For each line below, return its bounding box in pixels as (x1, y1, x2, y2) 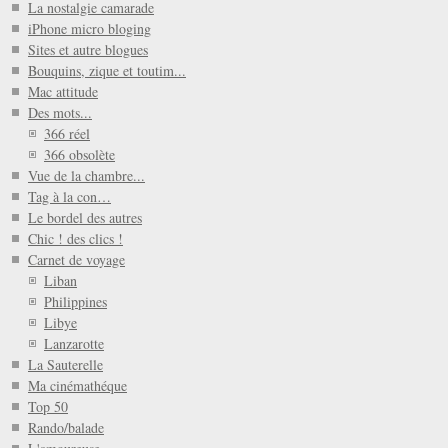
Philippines (44, 292, 107, 312)
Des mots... (28, 103, 92, 123)
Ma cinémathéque (28, 376, 127, 396)
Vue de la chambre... (28, 166, 145, 186)
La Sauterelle (28, 355, 103, 375)
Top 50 (28, 397, 68, 417)
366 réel (44, 124, 90, 144)
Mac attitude (28, 82, 98, 102)
